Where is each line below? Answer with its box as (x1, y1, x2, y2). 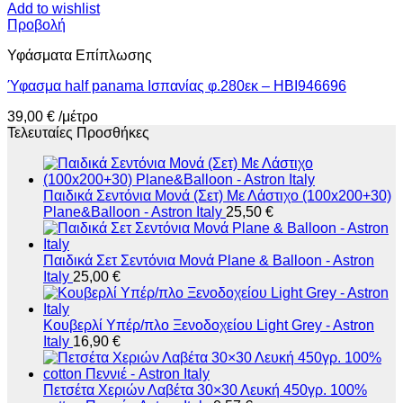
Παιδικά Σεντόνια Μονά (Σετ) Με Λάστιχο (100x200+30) (43, 188, 391, 204)
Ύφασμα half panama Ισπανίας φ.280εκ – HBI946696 (7, 78, 346, 94)
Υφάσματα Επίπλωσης (7, 48, 152, 64)
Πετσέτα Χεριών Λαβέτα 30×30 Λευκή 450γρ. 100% (43, 382, 367, 399)
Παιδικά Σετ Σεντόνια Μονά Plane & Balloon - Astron (43, 253, 374, 269)
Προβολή (7, 17, 66, 33)
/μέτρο (58, 109, 98, 125)
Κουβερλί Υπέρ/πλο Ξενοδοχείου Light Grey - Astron (43, 318, 374, 334)
